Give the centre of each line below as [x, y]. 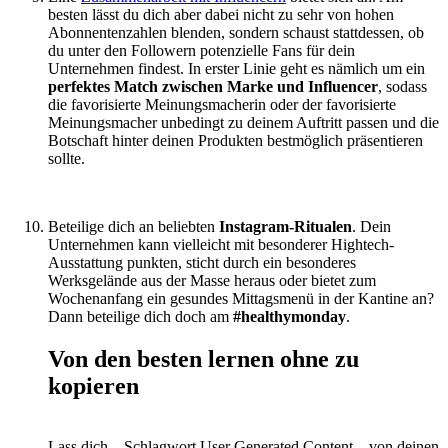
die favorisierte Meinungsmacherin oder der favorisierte [222, 105]
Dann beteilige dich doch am [140, 317]
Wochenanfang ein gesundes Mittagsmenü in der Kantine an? [241, 299]
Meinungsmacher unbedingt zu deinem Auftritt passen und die [243, 123]
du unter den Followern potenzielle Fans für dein [201, 51]
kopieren [93, 386]
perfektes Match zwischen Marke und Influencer [213, 87]
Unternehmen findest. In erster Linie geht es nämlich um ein [236, 69]
